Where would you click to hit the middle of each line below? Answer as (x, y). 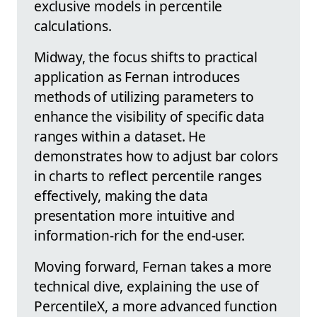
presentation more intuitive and (135, 215)
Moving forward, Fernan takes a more (153, 266)
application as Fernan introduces (137, 76)
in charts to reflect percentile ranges (148, 175)
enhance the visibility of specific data (149, 116)
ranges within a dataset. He (120, 136)
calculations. (73, 25)
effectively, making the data (121, 195)
